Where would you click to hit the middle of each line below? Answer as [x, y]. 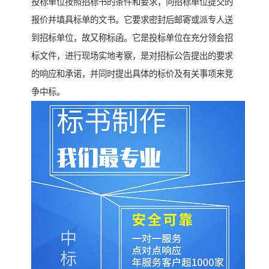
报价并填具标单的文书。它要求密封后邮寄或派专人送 [132, 20]
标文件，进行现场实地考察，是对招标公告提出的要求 [132, 56]
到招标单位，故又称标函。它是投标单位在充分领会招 [132, 38]
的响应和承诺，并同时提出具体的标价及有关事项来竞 [132, 74]
